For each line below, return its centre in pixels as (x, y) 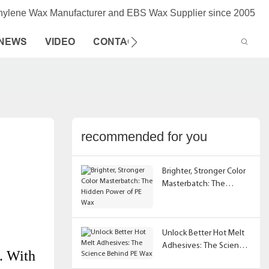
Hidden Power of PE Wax (206, 196)
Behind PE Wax (189, 258)
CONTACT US (125, 42)
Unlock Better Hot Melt (203, 233)
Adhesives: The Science (205, 246)
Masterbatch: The (193, 184)
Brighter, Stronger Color (204, 171)
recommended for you (144, 137)
